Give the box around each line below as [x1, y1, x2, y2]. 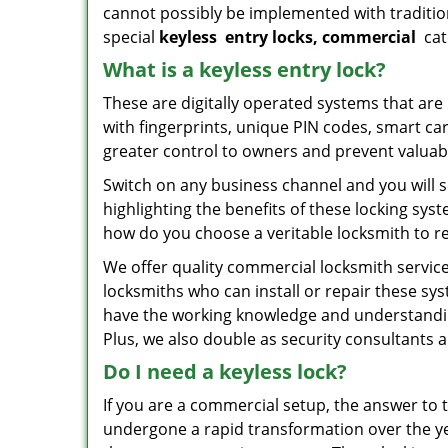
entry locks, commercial [225, 26, 416, 48]
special [103, 26, 159, 48]
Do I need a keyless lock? [103, 358, 347, 385]
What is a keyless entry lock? [103, 56, 386, 83]
